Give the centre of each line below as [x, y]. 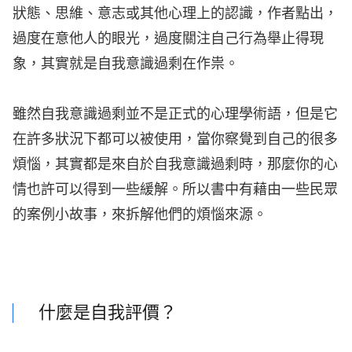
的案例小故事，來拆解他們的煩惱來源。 [140, 215]
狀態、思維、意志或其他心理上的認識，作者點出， [175, 14]
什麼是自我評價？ [108, 313]
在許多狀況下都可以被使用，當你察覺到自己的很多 [175, 140]
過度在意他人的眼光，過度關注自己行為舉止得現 [168, 39]
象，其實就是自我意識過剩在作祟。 [126, 64]
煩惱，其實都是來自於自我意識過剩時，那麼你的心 [175, 165]
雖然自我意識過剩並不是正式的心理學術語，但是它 [175, 115]
